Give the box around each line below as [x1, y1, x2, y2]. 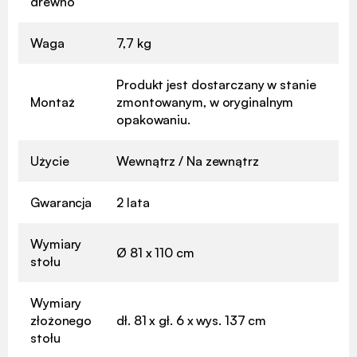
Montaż [30, 93, 75, 110]
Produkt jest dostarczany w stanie [116, 76, 316, 92]
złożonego [30, 312, 92, 328]
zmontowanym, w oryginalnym [116, 93, 294, 110]
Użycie [30, 152, 69, 169]
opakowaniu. [116, 111, 190, 127]
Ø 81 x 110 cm [116, 244, 194, 261]
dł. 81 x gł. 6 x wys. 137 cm [116, 312, 267, 328]
